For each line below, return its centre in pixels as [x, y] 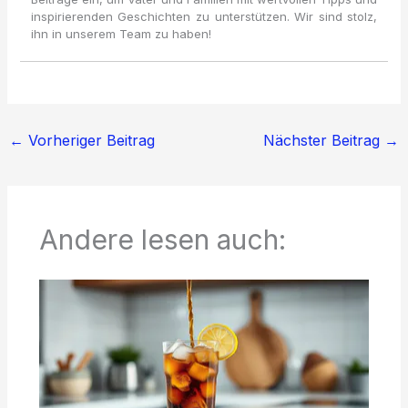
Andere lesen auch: [162, 240]
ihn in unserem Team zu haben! [121, 33]
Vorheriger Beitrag [89, 140]
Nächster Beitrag [324, 140]
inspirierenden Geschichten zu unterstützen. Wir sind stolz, [204, 16]
